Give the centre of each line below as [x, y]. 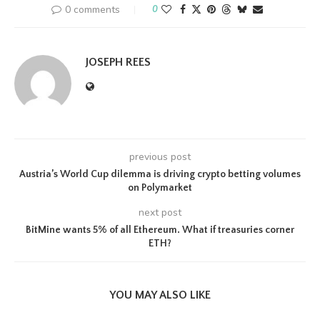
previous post [160, 157]
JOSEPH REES [118, 62]
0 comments [92, 10]
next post [160, 212]
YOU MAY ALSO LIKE [160, 295]
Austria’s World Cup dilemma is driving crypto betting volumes [160, 174]
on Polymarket [160, 188]
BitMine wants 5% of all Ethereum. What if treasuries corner [160, 230]
